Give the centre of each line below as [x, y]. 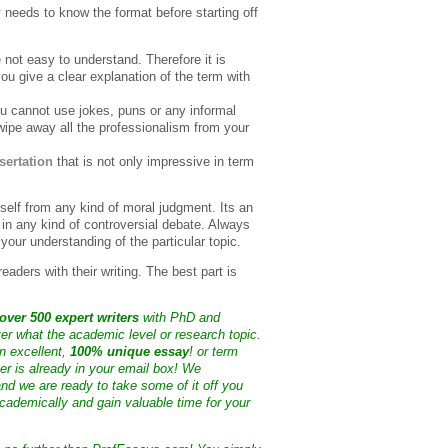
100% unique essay [129, 352]
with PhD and [179, 318]
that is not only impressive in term [153, 161]
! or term [213, 352]
